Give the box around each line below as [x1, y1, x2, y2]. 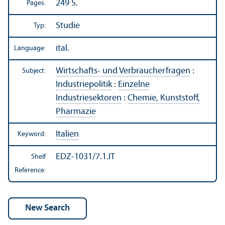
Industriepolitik [56, 80, 112, 90]
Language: [14, 45, 46, 53]
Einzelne [118, 80, 150, 90]
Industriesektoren [56, 93, 122, 103]
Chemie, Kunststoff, [128, 93, 200, 103]
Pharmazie [56, 107, 96, 117]
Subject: [22, 67, 46, 75]
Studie [56, 21, 80, 31]
